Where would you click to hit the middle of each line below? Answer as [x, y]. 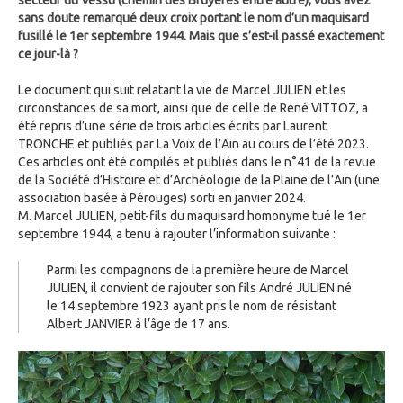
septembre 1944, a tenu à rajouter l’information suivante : [177, 234]
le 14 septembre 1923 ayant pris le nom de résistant [192, 306]
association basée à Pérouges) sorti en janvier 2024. [162, 198]
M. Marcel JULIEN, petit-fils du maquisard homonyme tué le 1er [192, 216]
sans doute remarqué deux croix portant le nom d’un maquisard [193, 18]
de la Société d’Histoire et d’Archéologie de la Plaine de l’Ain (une [199, 180]
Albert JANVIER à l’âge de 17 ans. [139, 324]
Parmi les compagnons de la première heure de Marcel [198, 270]
